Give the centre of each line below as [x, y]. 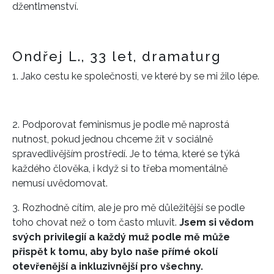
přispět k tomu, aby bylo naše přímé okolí [115, 251]
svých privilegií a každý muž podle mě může [121, 237]
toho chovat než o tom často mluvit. [96, 222]
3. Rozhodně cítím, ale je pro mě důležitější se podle [128, 207]
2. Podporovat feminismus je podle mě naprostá [121, 124]
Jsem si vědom [217, 222]
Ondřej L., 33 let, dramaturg [117, 56]
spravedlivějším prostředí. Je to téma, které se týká [126, 154]
